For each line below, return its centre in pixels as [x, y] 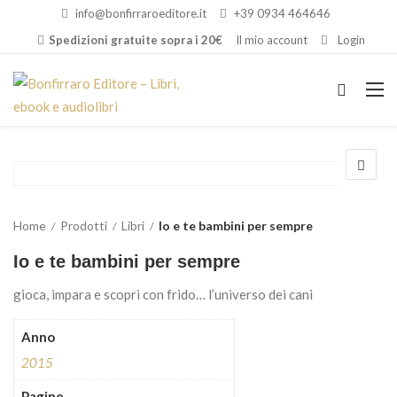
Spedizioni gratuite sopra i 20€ [136, 40]
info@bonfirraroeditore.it [141, 13]
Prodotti [84, 226]
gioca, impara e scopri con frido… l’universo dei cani [163, 294]
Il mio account [272, 40]
